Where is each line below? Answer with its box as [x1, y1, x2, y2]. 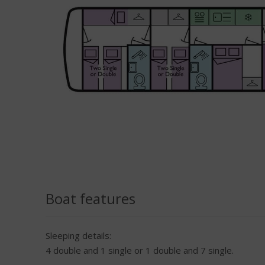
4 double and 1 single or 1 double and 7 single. [46, 244, 234, 256]
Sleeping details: [46, 229, 111, 241]
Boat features [46, 188, 135, 208]
